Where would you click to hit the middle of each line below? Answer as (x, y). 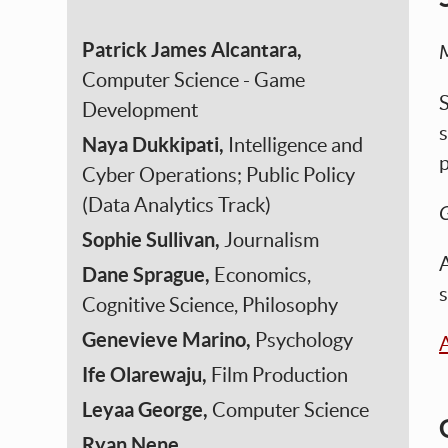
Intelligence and (296, 145)
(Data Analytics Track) (177, 205)
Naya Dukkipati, (155, 144)
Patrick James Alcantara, (192, 49)
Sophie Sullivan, (153, 239)
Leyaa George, (147, 409)
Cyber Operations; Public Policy (219, 175)
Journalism (272, 240)
